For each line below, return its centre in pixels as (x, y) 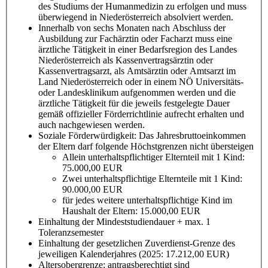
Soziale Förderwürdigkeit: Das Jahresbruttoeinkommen (142, 135)
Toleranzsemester (71, 232)
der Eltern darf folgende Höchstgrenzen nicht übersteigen (146, 146)
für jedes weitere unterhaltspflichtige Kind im (147, 200)
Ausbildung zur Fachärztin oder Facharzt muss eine (135, 38)
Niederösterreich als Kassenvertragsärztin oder (126, 60)
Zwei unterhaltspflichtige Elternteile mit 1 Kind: (152, 178)
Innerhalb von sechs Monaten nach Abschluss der (132, 28)
